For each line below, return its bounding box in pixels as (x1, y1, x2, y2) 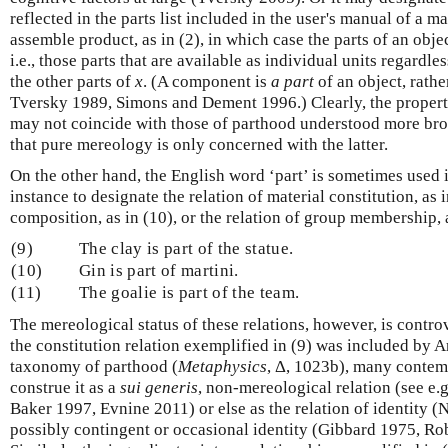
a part (271, 71, 314, 91)
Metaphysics (178, 356, 267, 376)
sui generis (120, 377, 198, 397)
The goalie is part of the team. (79, 282, 300, 302)
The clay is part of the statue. (79, 238, 294, 258)
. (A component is (143, 71, 271, 91)
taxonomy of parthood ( (10, 356, 178, 376)
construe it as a (10, 377, 120, 397)
